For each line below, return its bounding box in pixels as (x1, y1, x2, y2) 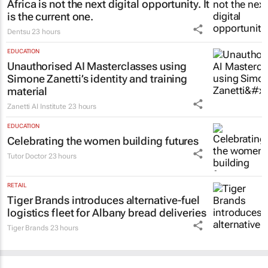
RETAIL (7, 209, 27, 217)
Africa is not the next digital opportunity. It (7, 25, 210, 38)
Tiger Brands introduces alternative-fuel (7, 221, 200, 234)
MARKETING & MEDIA (7, 13, 65, 20)
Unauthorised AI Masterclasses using (7, 87, 187, 100)
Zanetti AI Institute (7, 130, 67, 139)
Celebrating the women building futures (7, 162, 199, 175)
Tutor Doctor (7, 179, 47, 188)
